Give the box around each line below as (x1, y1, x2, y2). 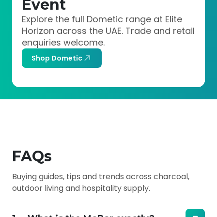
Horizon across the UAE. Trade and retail (22, 25, 195, 37)
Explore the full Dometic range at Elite (22, 13, 182, 25)
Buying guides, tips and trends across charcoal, (12, 171, 189, 182)
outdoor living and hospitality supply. (12, 183, 150, 194)
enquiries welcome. (22, 36, 105, 48)
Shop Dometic (31, 53, 82, 63)
